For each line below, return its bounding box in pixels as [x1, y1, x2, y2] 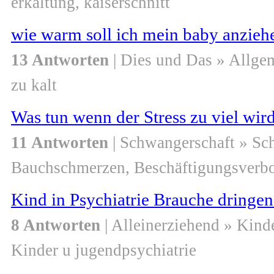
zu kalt [11, 76, 57, 95]
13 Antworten [11, 51, 109, 70]
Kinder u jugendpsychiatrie [11, 241, 196, 260]
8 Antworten [11, 216, 100, 235]
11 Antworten [11, 133, 108, 152]
